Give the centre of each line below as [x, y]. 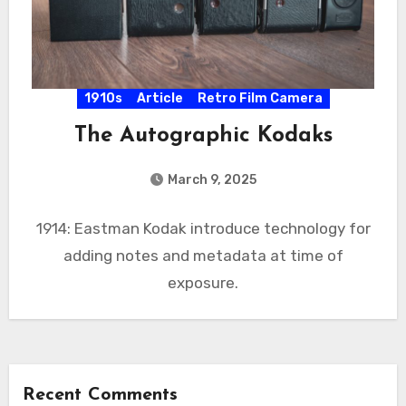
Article [159, 98]
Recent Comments [100, 395]
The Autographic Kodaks [203, 135]
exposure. [203, 282]
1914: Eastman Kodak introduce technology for [203, 228]
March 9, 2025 [212, 179]
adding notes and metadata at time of [203, 255]
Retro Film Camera [260, 98]
